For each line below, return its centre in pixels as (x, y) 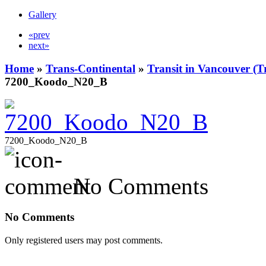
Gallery (42, 15)
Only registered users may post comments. (84, 240)
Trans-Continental (91, 68)
